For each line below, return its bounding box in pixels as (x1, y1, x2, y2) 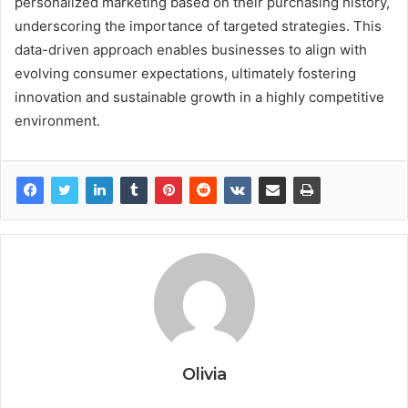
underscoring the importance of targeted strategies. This (15, 16, 382, 35)
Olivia (181, 363, 227, 384)
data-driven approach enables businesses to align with (15, 40, 367, 58)
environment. (15, 111, 100, 129)
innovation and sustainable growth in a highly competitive (15, 87, 384, 106)
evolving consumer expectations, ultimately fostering (15, 64, 356, 82)
